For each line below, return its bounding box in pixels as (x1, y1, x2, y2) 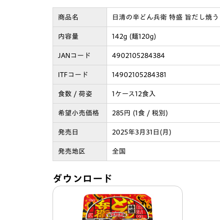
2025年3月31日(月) (112, 128, 171, 136)
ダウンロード (53, 173, 113, 183)
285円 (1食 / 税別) (112, 109, 168, 116)
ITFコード (58, 71, 88, 78)
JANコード (58, 52, 91, 59)
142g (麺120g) (112, 32, 156, 40)
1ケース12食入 (112, 90, 156, 97)
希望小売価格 (58, 109, 99, 116)
